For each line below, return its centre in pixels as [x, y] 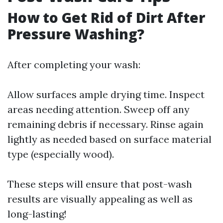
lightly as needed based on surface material [110, 139]
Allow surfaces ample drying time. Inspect [106, 94]
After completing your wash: [74, 64]
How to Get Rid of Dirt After [106, 17]
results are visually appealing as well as [100, 199]
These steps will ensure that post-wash [100, 184]
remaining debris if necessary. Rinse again [106, 124]
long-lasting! [37, 214]
